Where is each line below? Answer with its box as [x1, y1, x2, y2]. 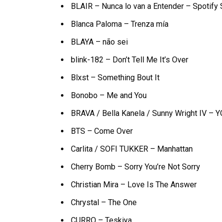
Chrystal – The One [71, 197, 137, 207]
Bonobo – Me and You [71, 90, 147, 100]
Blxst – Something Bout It [71, 72, 160, 82]
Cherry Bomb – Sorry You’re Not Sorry [71, 162, 201, 171]
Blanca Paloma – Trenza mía [71, 19, 169, 29]
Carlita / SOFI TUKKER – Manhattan [71, 144, 193, 154]
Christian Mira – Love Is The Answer [71, 179, 197, 189]
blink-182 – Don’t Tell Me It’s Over [71, 55, 189, 64]
